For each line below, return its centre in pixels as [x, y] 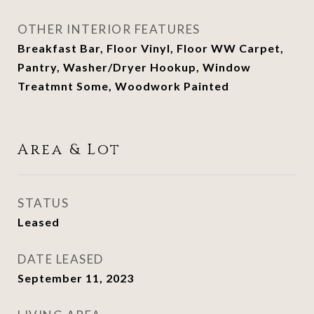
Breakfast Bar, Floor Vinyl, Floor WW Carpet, [151, 48]
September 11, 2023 [76, 278]
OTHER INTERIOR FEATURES [109, 29]
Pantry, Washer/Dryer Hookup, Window [134, 67]
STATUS [43, 203]
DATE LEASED [61, 259]
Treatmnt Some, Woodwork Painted [123, 86]
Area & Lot [69, 150]
